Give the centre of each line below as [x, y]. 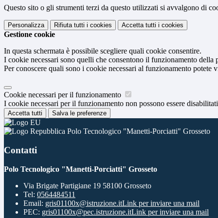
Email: [34, 203]
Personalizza [26, 25]
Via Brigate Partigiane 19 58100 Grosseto [87, 185]
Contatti [20, 150]
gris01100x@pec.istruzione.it [87, 212]
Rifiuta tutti [69, 25]
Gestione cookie [29, 35]
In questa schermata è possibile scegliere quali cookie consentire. [103, 51]
